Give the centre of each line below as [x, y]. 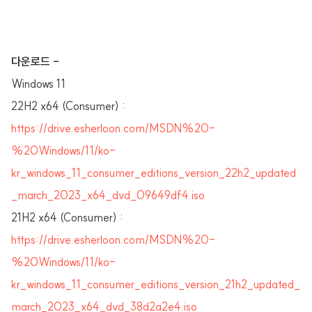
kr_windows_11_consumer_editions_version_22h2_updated [154, 173]
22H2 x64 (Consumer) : [68, 106]
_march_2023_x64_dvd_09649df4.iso [108, 195]
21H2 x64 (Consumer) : [67, 217]
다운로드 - [35, 61]
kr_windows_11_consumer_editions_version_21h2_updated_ [156, 284]
